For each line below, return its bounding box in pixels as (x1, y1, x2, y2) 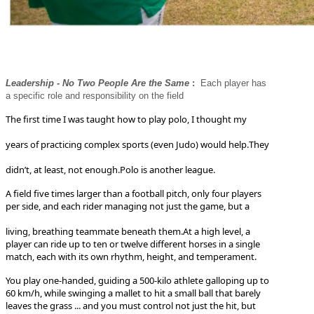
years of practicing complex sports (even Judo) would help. (6, 137, 249, 151)
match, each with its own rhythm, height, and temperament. (6, 250, 257, 263)
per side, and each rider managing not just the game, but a (6, 199, 250, 212)
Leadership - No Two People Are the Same (6, 77, 192, 88)
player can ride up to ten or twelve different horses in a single (6, 237, 260, 250)
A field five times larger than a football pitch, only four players (6, 186, 261, 200)
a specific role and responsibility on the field (6, 90, 184, 101)
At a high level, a (183, 224, 250, 238)
